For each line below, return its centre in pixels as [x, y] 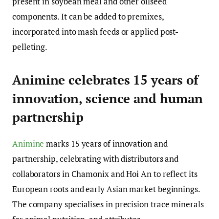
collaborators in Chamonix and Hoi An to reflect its [105, 174]
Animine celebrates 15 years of [105, 80]
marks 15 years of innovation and [106, 144]
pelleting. [30, 46]
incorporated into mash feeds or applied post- [96, 31]
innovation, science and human [108, 99]
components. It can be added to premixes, [88, 16]
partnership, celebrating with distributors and [96, 159]
